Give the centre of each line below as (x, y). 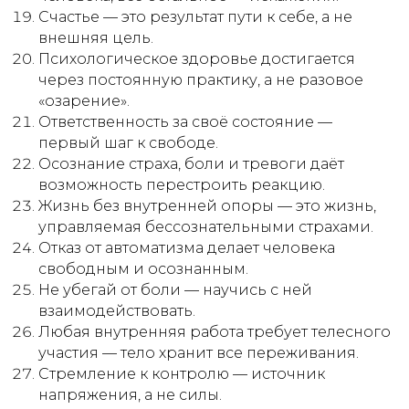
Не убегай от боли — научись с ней (175, 290)
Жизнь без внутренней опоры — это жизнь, (207, 206)
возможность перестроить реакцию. (182, 185)
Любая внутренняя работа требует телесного (215, 332)
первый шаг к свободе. (128, 143)
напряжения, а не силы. (130, 395)
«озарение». (84, 101)
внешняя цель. (96, 38)
